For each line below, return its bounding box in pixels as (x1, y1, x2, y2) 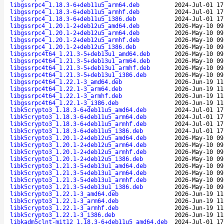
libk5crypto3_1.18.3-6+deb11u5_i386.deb (10, 127, 143, 134)
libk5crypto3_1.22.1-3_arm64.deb (10, 197, 118, 204)
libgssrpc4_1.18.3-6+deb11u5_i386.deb (10, 15, 136, 22)
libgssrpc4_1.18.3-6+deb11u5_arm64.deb (10, 1, 139, 8)
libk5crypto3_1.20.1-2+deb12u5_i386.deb (10, 155, 143, 162)
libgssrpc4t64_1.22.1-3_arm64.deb (10, 85, 122, 92)
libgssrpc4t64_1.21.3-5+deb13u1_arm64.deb (10, 57, 150, 64)
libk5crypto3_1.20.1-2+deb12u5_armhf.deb (10, 148, 146, 155)
